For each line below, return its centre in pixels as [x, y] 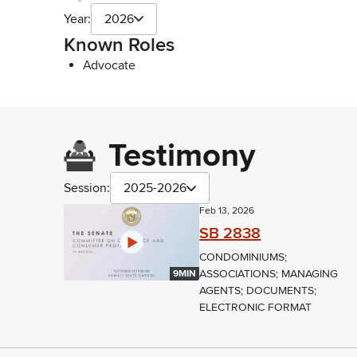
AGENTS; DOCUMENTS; [258, 291]
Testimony [182, 156]
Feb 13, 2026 [227, 211]
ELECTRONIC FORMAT [256, 308]
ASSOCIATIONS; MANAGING [269, 274]
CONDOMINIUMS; [243, 257]
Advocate [109, 65]
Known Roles [119, 45]
